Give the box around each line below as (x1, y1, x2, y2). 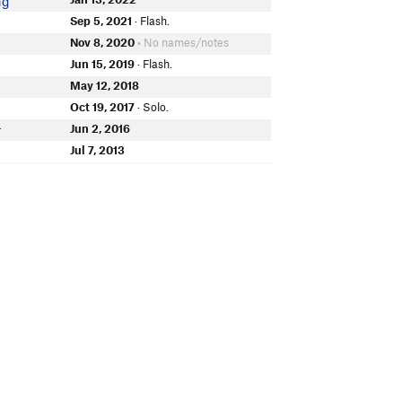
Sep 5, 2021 (70, 13, 133, 28)
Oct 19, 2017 (70, 100, 135, 114)
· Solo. (135, 100, 170, 114)
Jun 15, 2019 (70, 57, 135, 71)
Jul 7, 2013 (70, 143, 126, 157)
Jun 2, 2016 (70, 121, 131, 135)
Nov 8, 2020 (70, 35, 135, 49)
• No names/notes (135, 35, 230, 49)
